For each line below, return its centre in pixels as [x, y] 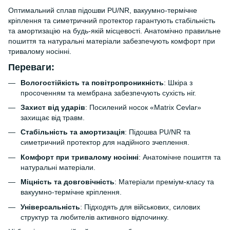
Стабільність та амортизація [73, 132]
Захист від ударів [53, 107]
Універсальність [50, 207]
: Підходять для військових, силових [140, 207]
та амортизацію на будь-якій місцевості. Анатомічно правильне [114, 31]
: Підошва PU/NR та [158, 132]
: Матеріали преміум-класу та [164, 182]
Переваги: [31, 68]
